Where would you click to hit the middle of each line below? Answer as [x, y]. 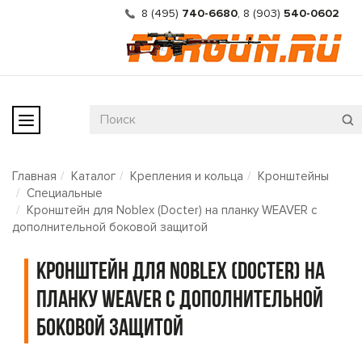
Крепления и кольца [187, 176]
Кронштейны [293, 176]
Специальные [65, 193]
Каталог [93, 176]
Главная [34, 176]
